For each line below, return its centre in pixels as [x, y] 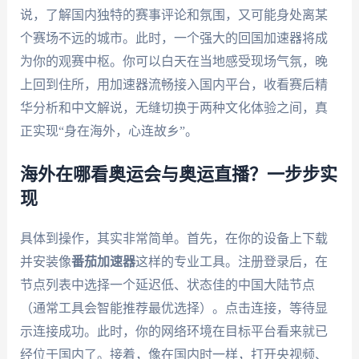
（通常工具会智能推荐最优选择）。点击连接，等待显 [173, 309]
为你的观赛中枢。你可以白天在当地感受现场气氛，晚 [173, 61]
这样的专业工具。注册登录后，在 [231, 262]
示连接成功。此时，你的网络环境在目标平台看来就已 [173, 332]
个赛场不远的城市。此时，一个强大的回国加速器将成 [173, 38]
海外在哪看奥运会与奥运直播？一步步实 [178, 175]
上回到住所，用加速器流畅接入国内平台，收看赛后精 [173, 84]
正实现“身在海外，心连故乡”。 [109, 131]
